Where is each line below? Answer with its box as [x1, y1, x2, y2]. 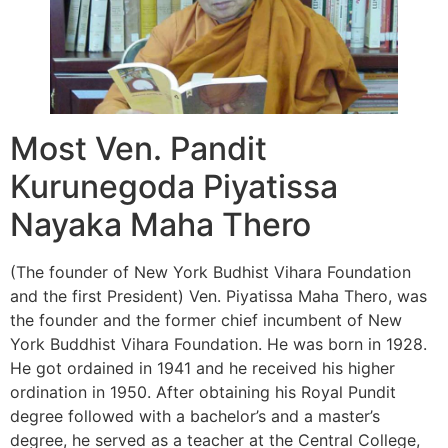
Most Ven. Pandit [10, 129, 267, 169]
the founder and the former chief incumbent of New [10, 310, 402, 331]
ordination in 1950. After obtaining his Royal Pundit [10, 382, 396, 403]
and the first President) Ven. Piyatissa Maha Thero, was [10, 286, 427, 307]
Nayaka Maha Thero [10, 205, 311, 245]
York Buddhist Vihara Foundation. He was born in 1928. [10, 334, 427, 355]
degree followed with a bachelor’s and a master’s [10, 406, 380, 427]
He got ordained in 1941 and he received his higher [10, 358, 395, 379]
